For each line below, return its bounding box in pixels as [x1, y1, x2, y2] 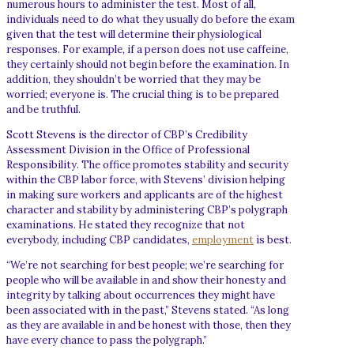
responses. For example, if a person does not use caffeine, [6, 42, 288, 56]
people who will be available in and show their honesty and [6, 273, 286, 287]
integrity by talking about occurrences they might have [6, 288, 275, 302]
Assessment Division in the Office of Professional [6, 142, 250, 156]
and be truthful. [6, 102, 81, 116]
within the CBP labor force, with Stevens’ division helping [6, 172, 285, 186]
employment [192, 232, 254, 247]
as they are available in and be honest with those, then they [6, 318, 291, 332]
